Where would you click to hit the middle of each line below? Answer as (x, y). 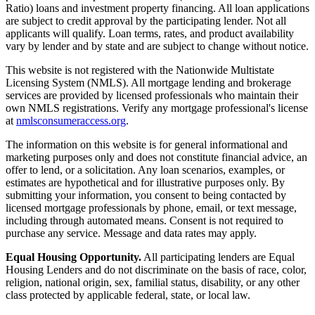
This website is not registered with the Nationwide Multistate (140, 70)
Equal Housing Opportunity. (73, 257)
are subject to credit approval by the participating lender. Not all (146, 20)
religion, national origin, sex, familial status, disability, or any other (153, 282)
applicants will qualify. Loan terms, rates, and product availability (150, 33)
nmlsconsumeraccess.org (71, 120)
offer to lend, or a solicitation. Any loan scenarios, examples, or (145, 169)
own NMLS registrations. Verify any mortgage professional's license (157, 108)
